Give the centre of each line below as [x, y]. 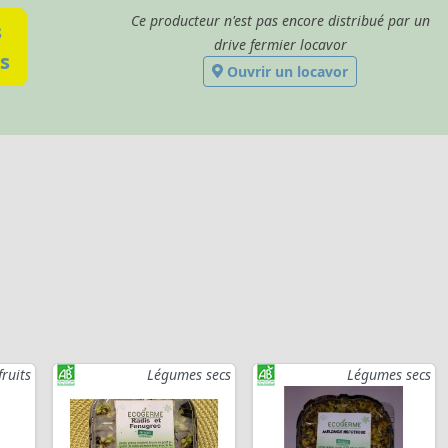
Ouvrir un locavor [285, 71]
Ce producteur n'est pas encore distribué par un [280, 20]
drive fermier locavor [280, 44]
